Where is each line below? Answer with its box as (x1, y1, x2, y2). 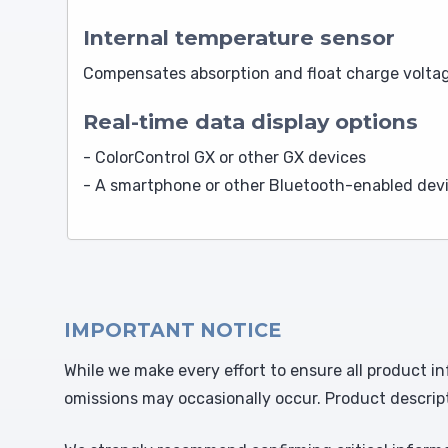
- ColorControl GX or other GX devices (83, 148, 366, 168)
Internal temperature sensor (83, 25, 395, 51)
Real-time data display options (83, 109, 418, 135)
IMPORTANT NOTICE (64, 318, 281, 343)
